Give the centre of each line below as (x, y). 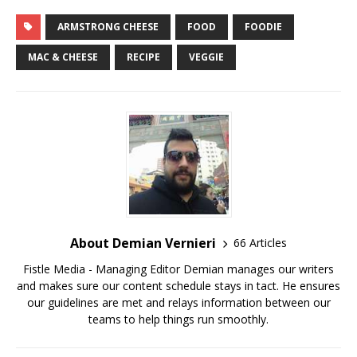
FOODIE (263, 26)
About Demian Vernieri (143, 243)
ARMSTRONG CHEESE (108, 26)
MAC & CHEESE (63, 57)
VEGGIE (206, 57)
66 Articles (260, 243)
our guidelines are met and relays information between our (178, 302)
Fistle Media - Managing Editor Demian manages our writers (178, 269)
